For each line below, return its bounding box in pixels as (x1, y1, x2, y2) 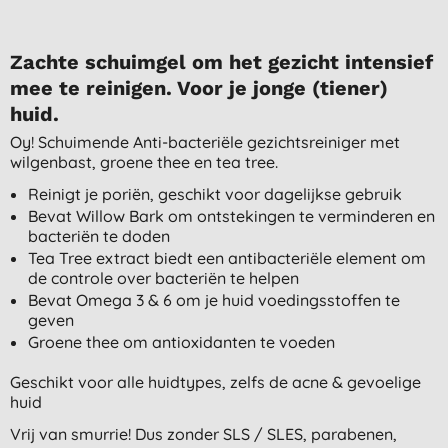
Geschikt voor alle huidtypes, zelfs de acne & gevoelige (10, 371, 421, 392)
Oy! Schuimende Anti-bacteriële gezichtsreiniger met (10, 131, 400, 152)
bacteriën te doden (27, 225, 170, 246)
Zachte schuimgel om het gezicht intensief (10, 49, 433, 74)
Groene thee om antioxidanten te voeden (27, 331, 335, 352)
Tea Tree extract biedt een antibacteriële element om (27, 247, 426, 268)
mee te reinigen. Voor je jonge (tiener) (10, 75, 388, 100)
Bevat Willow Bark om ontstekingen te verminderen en (27, 205, 435, 226)
